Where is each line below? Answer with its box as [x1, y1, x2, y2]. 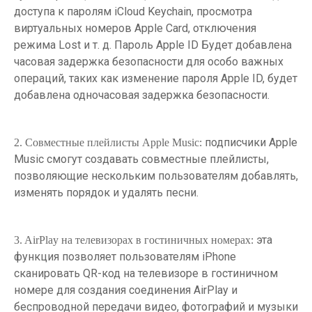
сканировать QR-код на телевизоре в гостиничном [14, 266, 278, 280]
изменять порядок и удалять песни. [14, 185, 198, 199]
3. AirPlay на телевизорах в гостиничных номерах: [14, 233, 256, 246]
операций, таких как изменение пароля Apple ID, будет [14, 71, 297, 85]
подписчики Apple [202, 135, 297, 149]
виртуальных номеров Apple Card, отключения [14, 21, 256, 35]
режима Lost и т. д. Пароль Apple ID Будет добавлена [14, 38, 292, 52]
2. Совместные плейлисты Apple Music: [14, 136, 202, 148]
